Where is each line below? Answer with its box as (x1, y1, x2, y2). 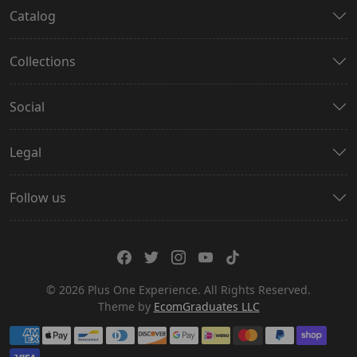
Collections (10, 53, 76, 71)
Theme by (97, 299, 151, 315)
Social (10, 98, 45, 116)
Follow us (10, 189, 66, 207)
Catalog (10, 7, 56, 25)
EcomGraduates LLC (153, 299, 260, 315)
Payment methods (9, 324, 120, 343)
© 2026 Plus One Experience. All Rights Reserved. (46, 282, 311, 298)
